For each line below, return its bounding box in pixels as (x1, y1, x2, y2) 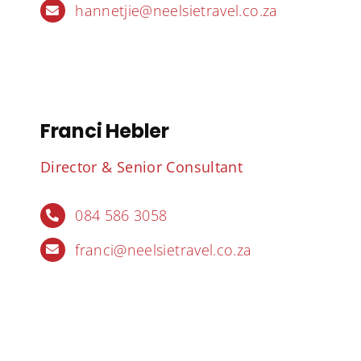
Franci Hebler (39, 118, 169, 145)
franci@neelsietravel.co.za (75, 239, 252, 259)
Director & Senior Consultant (39, 157, 243, 177)
